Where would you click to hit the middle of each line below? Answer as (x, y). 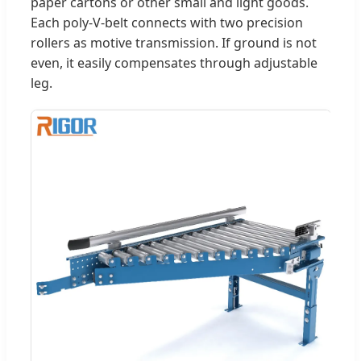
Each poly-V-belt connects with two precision (167, 22)
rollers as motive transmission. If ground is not (174, 42)
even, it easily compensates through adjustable (174, 62)
